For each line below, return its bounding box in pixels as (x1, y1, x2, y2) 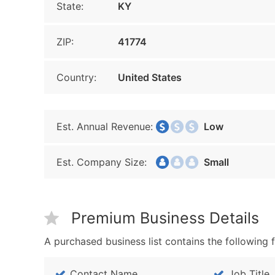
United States (118, 71, 182, 83)
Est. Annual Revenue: (56, 120, 153, 133)
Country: (56, 71, 96, 83)
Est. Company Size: (56, 156, 147, 168)
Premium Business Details (71, 209, 259, 227)
